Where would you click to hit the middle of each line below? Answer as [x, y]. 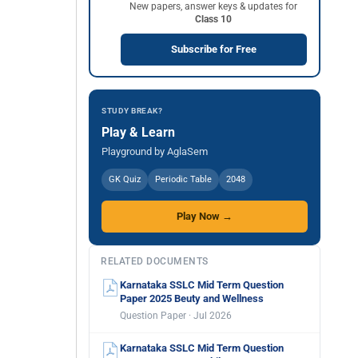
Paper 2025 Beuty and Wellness [192, 298]
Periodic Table [183, 179]
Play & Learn [138, 132]
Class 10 [213, 19]
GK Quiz [125, 179]
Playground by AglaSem [155, 151]
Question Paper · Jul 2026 [176, 316]
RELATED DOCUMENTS [155, 261]
